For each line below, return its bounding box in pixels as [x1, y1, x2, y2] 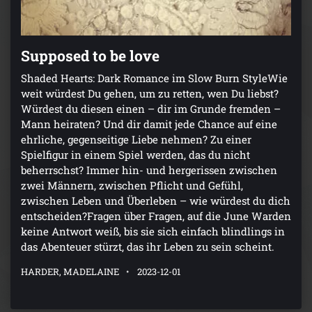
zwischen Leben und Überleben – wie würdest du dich [21, 194, 290, 208]
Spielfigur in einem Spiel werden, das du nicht [21, 148, 250, 162]
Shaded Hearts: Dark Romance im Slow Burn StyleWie [21, 71, 288, 86]
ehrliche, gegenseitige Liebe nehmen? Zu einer [21, 132, 251, 147]
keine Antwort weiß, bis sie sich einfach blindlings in [21, 224, 285, 239]
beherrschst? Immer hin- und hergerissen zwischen [21, 163, 277, 178]
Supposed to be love [21, 46, 159, 66]
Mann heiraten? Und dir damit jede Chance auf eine [21, 117, 277, 132]
